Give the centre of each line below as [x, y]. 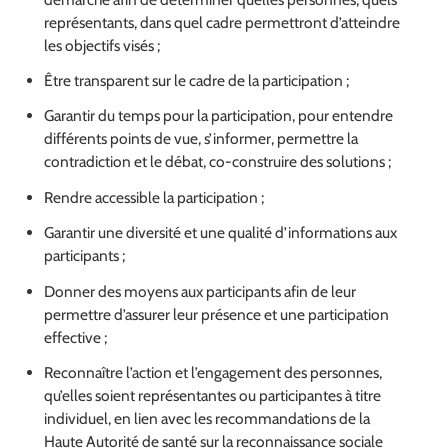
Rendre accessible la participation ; [154, 197]
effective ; [76, 337]
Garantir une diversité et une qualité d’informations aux [221, 233]
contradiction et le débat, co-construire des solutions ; [219, 162]
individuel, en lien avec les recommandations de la [207, 418]
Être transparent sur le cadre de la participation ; [197, 80]
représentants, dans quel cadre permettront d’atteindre [222, 22]
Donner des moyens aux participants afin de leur [200, 291]
